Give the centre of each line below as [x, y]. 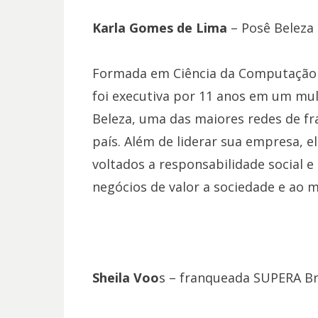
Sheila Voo [125, 278]
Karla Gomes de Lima [159, 28]
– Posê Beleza [270, 28]
